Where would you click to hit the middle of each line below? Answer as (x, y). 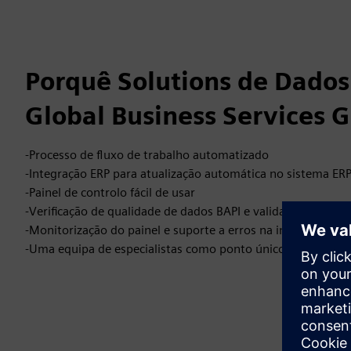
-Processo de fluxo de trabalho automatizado (147, 154)
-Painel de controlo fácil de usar (110, 192)
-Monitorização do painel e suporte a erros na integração (179, 230)
